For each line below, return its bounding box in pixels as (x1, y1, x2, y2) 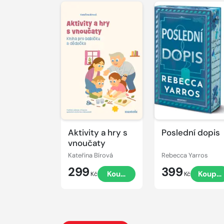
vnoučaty (68, 137, 105, 149)
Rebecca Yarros (161, 151, 208, 160)
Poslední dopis (161, 127, 220, 138)
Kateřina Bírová (68, 151, 113, 160)
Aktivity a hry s (68, 127, 127, 138)
